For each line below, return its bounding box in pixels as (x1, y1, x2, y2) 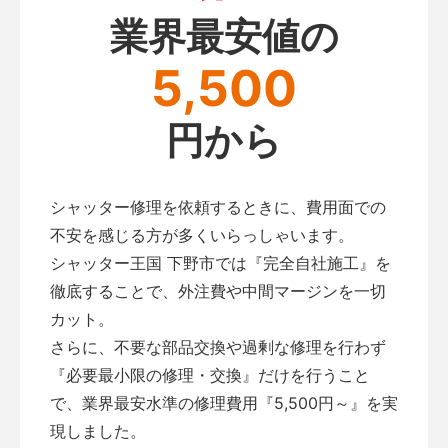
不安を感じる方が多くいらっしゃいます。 (50, 224, 354, 245)
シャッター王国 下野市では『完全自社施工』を (50, 252, 391, 273)
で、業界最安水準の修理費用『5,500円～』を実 (50, 392, 398, 413)
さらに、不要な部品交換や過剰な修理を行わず (50, 336, 386, 357)
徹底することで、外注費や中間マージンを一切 (50, 280, 386, 301)
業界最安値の (109, 12, 339, 59)
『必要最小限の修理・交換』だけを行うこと (50, 364, 370, 385)
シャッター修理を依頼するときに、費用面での (50, 196, 386, 217)
